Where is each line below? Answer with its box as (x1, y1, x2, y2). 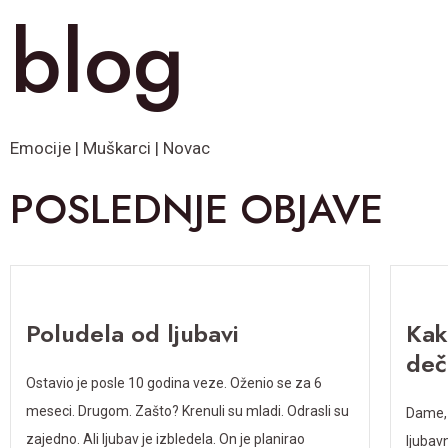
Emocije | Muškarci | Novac (10, 138, 210, 158)
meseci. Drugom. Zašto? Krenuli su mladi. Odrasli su (26, 403, 349, 419)
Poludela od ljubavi (26, 316, 239, 351)
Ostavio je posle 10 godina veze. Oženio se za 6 (26, 375, 322, 391)
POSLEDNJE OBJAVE (10, 179, 383, 238)
